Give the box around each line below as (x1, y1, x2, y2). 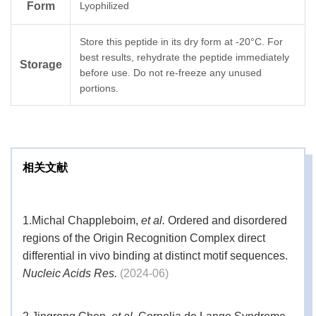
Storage (19, 59, 62, 71)
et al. (141, 214, 165, 227)
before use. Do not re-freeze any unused (80, 67, 262, 79)
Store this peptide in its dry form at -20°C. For (80, 36, 283, 48)
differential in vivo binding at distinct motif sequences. (23, 250, 288, 262)
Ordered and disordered (165, 214, 287, 227)
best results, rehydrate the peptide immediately (80, 51, 289, 63)
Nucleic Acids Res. (23, 267, 117, 280)
